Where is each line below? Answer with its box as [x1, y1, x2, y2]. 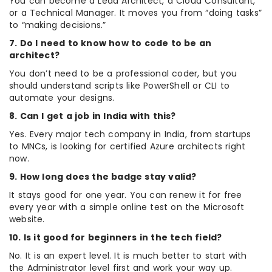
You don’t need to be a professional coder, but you [9, 67, 237, 80]
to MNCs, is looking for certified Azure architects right [9, 140, 246, 152]
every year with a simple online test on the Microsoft [9, 200, 245, 213]
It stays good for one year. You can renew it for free [9, 188, 242, 201]
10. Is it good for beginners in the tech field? [9, 231, 222, 243]
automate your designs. [9, 91, 115, 104]
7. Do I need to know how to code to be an [9, 36, 212, 49]
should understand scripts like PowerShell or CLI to [9, 79, 230, 92]
